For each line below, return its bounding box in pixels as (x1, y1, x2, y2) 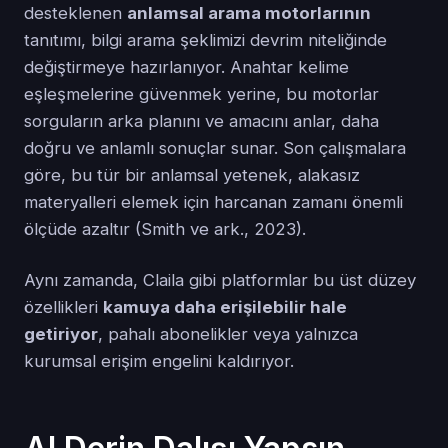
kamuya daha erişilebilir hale (103, 297, 347, 318)
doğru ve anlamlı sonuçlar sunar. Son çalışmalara (24, 138, 406, 159)
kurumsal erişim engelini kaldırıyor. (24, 351, 294, 372)
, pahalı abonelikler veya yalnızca (98, 324, 358, 345)
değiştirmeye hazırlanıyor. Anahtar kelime (24, 57, 349, 78)
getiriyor (24, 324, 98, 345)
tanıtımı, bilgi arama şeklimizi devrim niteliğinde (24, 30, 387, 51)
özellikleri (24, 297, 103, 318)
